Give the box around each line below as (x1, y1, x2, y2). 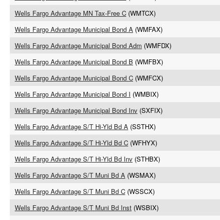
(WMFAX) (133, 25, 163, 34)
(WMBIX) (131, 89, 159, 99)
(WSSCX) (125, 187, 155, 196)
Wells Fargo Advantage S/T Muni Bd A (15, 170, 125, 180)
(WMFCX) (133, 73, 163, 82)
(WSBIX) (132, 203, 159, 212)
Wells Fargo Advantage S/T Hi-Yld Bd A (15, 122, 128, 131)
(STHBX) (133, 154, 160, 164)
